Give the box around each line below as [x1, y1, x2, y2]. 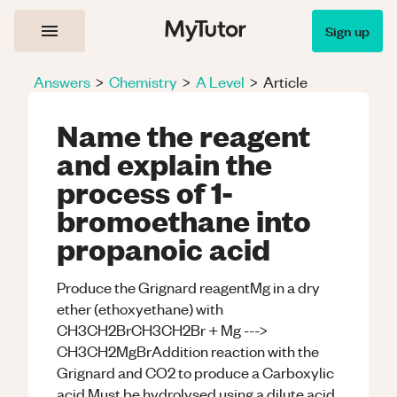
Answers [34, 72, 90, 91]
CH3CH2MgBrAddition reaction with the [57, 341, 319, 361]
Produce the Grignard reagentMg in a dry [57, 277, 320, 297]
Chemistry [109, 72, 177, 91]
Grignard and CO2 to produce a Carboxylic [57, 362, 334, 382]
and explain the [57, 144, 272, 182]
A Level [196, 72, 245, 91]
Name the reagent [57, 116, 310, 153]
